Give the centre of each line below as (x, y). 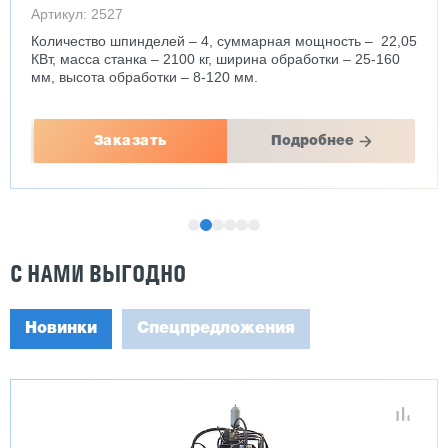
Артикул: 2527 (77, 14)
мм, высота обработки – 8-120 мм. (144, 77)
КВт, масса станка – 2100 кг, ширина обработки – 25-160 (215, 59)
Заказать (130, 141)
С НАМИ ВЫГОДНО (98, 273)
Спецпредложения (216, 329)
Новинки (61, 329)
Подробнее (312, 141)
